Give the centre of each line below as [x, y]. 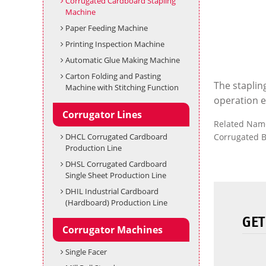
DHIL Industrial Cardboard [112, 191]
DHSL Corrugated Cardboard [116, 164]
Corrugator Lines [102, 115]
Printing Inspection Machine [115, 44]
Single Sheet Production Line [115, 175]
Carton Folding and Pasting [113, 76]
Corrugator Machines [113, 230]
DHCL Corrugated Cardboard [116, 137]
